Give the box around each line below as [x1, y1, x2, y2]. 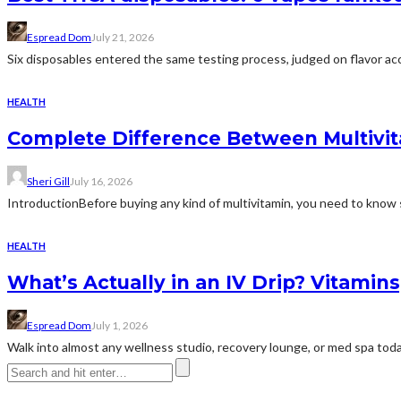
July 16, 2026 [70, 174, 132, 188]
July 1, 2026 [91, 318, 148, 332]
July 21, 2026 [91, 30, 154, 45]
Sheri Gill [27, 174, 70, 188]
